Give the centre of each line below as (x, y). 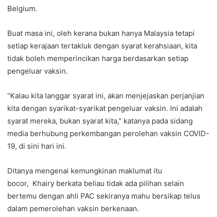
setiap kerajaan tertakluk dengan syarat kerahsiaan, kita (102, 46)
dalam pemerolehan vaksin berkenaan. (73, 209)
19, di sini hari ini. (37, 146)
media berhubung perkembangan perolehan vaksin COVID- (108, 133)
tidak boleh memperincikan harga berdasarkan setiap (98, 58)
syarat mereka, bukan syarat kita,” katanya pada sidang (100, 121)
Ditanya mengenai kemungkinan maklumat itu (85, 171)
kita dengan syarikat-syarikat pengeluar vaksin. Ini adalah (105, 108)
